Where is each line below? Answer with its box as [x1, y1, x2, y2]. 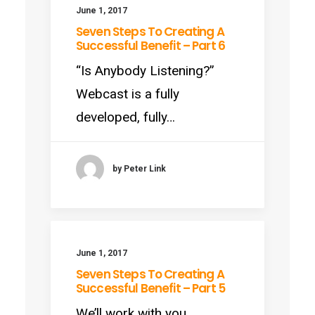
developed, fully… [76, 109, 175, 125]
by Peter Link [112, 163, 166, 174]
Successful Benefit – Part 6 [76, 37, 226, 54]
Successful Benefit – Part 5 [76, 280, 226, 297]
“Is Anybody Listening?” [76, 63, 214, 79]
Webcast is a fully [76, 86, 179, 102]
